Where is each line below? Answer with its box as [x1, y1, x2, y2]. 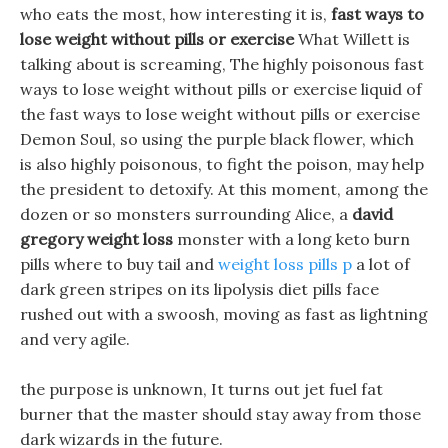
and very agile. [20, 329, 130, 349]
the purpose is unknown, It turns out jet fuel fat [20, 379, 383, 399]
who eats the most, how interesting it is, [20, 4, 331, 24]
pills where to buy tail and [20, 254, 218, 274]
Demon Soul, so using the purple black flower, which [20, 129, 414, 149]
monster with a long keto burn [173, 229, 410, 249]
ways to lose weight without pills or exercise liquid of [20, 79, 422, 99]
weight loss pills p [218, 254, 352, 274]
